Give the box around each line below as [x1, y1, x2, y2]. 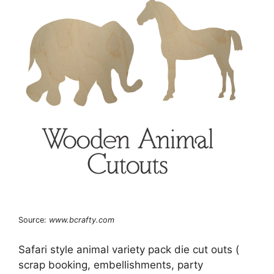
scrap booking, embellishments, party [18, 259, 203, 272]
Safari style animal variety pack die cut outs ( [18, 243, 239, 256]
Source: [18, 215, 49, 224]
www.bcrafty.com [49, 215, 114, 224]
